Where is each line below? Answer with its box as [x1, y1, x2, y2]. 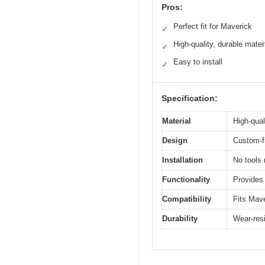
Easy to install [173, 57, 222, 67]
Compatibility [162, 195, 211, 204]
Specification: [161, 93, 218, 104]
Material [162, 117, 191, 126]
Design [162, 136, 188, 146]
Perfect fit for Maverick [173, 22, 252, 31]
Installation [162, 156, 203, 165]
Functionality [162, 175, 210, 185]
